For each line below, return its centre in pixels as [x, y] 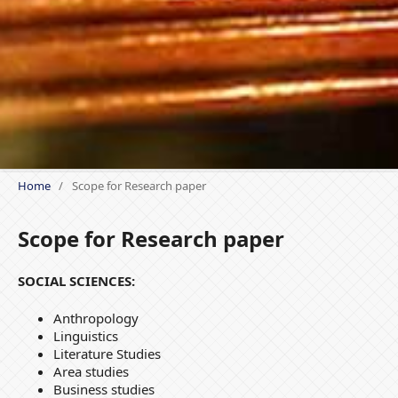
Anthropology [96, 318]
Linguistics [85, 336]
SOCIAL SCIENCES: [76, 281]
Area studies [91, 372]
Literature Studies [107, 354]
